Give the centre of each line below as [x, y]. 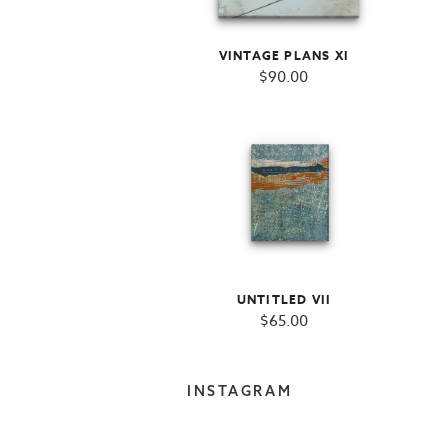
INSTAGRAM [240, 391]
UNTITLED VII [284, 300]
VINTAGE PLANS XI [284, 55]
